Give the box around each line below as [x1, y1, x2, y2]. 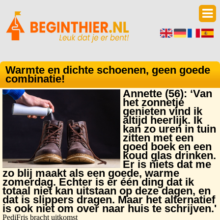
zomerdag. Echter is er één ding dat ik [2, 176, 194, 188]
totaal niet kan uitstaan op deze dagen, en [2, 185, 211, 197]
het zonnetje [123, 96, 184, 109]
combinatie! [5, 73, 65, 85]
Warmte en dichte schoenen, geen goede [5, 64, 210, 76]
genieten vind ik [123, 105, 202, 117]
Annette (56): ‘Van [123, 87, 212, 100]
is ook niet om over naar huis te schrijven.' [2, 202, 217, 215]
